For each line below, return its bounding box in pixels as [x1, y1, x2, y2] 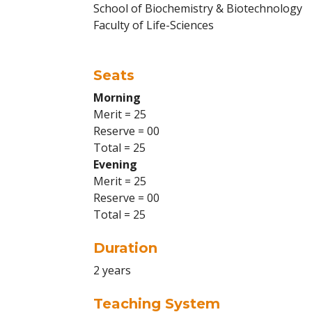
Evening [93, 157, 137, 172]
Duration [93, 240, 157, 256]
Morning [93, 90, 141, 105]
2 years [93, 263, 131, 278]
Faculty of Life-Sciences [93, 17, 214, 33]
